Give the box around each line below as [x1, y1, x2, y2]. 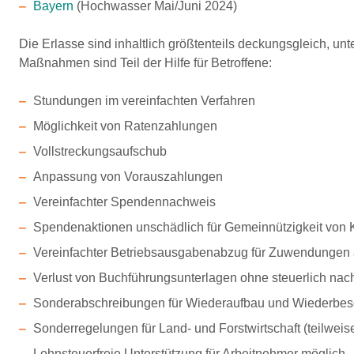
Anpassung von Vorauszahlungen [32, 170, 223, 183]
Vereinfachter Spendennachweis [32, 195, 216, 209]
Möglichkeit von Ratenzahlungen [32, 119, 217, 133]
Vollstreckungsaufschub [32, 145, 167, 158]
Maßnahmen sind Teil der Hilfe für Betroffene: [19, 56, 272, 70]
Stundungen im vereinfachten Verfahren [32, 94, 255, 107]
